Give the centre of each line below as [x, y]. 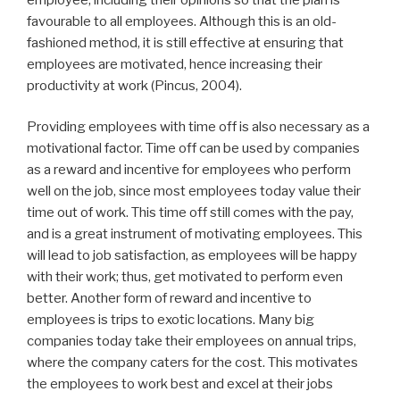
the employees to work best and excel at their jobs [180, 384]
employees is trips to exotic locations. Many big [171, 320]
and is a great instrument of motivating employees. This [195, 234]
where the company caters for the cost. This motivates [192, 363]
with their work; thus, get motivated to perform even [185, 277]
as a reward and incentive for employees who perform [189, 170]
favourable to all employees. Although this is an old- [182, 21]
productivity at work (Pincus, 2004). [134, 85]
